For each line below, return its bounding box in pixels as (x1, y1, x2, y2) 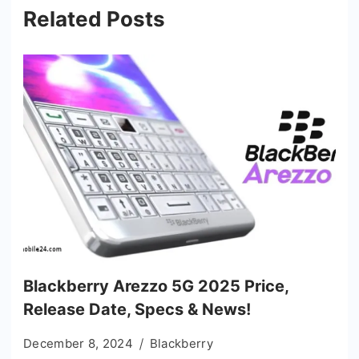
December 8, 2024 (23, 335, 133, 351)
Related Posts (23, 6, 165, 31)
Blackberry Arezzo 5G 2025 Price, (23, 276, 288, 296)
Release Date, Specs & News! (23, 299, 251, 319)
